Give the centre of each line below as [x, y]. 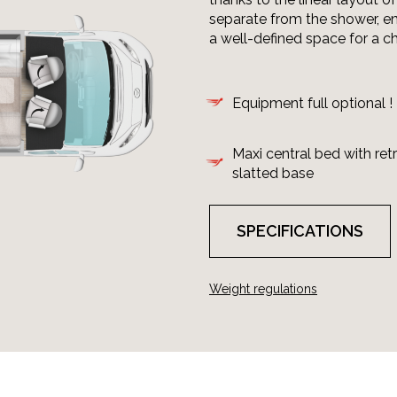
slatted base [273, 173]
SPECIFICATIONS [300, 231]
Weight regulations [263, 289]
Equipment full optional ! [312, 103]
